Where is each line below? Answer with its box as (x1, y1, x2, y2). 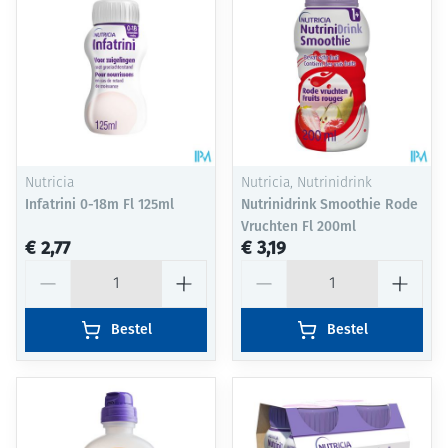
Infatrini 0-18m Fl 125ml (25, 196, 174, 214)
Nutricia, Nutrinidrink (241, 176, 372, 192)
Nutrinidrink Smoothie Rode (241, 196, 418, 214)
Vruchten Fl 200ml (241, 218, 356, 236)
